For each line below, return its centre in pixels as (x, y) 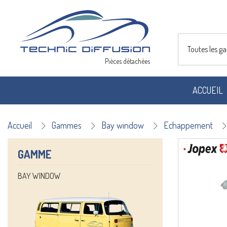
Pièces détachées (127, 61)
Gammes (67, 125)
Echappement (188, 125)
